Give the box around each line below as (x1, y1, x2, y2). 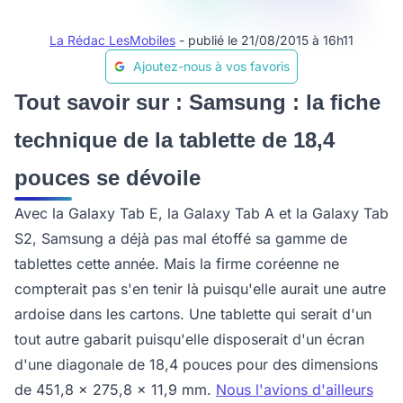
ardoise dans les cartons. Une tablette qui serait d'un (14, 305, 372, 323)
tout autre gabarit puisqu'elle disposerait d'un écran (14, 330, 364, 348)
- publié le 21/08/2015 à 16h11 (179, 32, 354, 48)
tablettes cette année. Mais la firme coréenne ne (14, 255, 339, 273)
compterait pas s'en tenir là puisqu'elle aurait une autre (14, 280, 386, 298)
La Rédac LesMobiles (49, 32, 175, 48)
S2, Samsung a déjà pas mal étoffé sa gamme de (14, 229, 347, 247)
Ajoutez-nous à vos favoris (133, 58, 290, 74)
